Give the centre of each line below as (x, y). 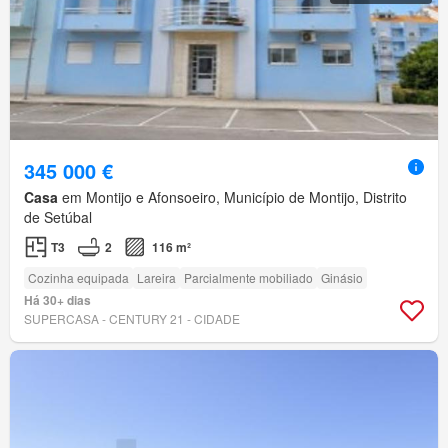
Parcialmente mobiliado (248, 278)
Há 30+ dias (57, 300)
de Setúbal (58, 217)
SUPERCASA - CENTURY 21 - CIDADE (132, 319)
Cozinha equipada (78, 278)
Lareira (156, 278)
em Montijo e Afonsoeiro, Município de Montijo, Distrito (232, 197)
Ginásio (342, 278)
